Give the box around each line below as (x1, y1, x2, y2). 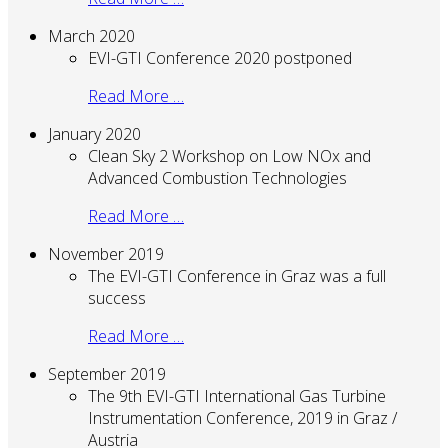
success (88, 286, 146, 309)
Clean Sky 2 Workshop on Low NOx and (88, 144, 371, 167)
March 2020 (48, 24, 135, 47)
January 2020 (48, 122, 141, 145)
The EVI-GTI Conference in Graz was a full (88, 264, 386, 287)
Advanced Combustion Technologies (88, 166, 347, 189)
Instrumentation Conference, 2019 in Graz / (88, 406, 397, 429)
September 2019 (48, 362, 166, 385)
